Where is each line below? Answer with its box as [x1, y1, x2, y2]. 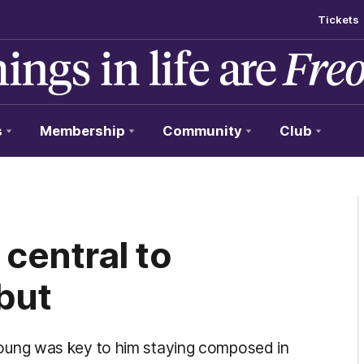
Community [162, 123, 242, 139]
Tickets [317, 13, 360, 26]
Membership [40, 123, 125, 139]
